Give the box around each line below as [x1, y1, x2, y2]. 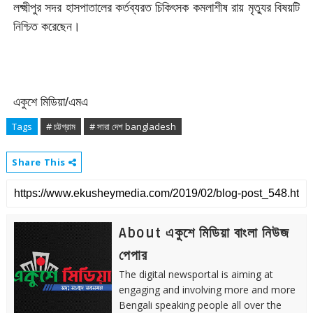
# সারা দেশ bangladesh [89, 120, 176, 133]
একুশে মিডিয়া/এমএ [13, 95, 88, 109]
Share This [11, 156, 68, 168]
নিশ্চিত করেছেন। [13, 20, 80, 34]
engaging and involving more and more [118, 283, 296, 296]
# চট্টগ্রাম [45, 120, 75, 133]
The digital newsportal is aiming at [118, 268, 273, 281]
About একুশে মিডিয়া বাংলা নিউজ [118, 225, 289, 242]
